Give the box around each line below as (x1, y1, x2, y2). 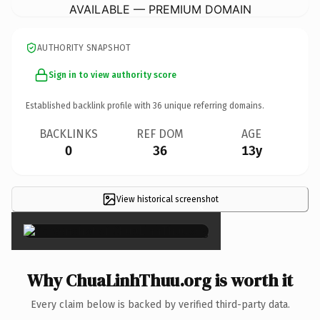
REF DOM (136, 126, 184, 141)
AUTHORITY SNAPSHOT (37, 42, 131, 53)
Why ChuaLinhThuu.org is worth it (27, 268, 293, 292)
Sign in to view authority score (49, 69, 176, 80)
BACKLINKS (39, 126, 98, 141)
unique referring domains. (162, 100, 264, 111)
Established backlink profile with (26, 100, 153, 111)
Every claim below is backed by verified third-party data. (30, 298, 290, 311)
